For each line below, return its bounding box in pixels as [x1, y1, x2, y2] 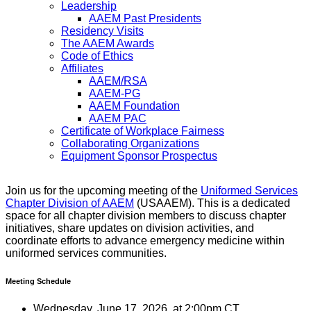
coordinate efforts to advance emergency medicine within [6, 234, 285, 246]
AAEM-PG [89, 87, 140, 99]
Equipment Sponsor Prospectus [61, 149, 217, 162]
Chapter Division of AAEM [6, 196, 134, 209]
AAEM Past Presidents [89, 12, 201, 24]
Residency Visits [61, 24, 144, 37]
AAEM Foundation [89, 99, 180, 112]
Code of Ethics [61, 49, 133, 62]
